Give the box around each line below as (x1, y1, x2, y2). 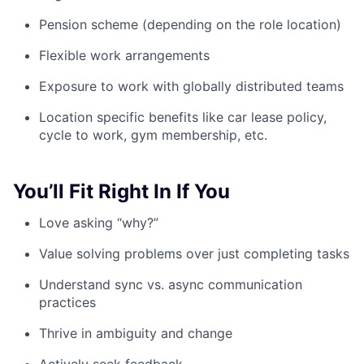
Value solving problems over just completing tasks (39, 245, 349, 262)
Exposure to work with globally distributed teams (39, 78, 344, 95)
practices (39, 294, 96, 311)
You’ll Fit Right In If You (13, 180, 230, 204)
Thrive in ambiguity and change (39, 325, 232, 342)
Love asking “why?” (39, 214, 158, 232)
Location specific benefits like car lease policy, (39, 109, 327, 126)
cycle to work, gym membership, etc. (39, 127, 267, 144)
